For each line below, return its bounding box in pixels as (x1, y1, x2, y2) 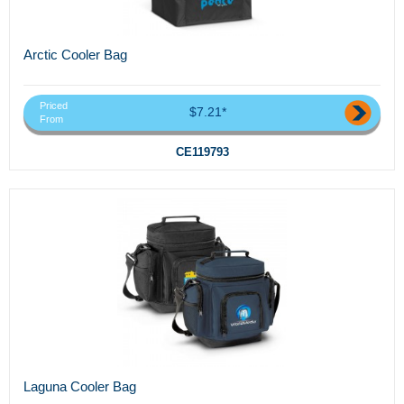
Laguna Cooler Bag (23, 378, 136, 394)
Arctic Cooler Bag (23, 47, 127, 63)
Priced (40, 99, 68, 111)
